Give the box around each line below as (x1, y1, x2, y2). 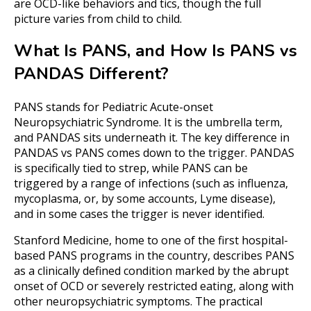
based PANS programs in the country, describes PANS (14, 248, 294, 264)
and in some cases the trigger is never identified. (14, 206, 264, 222)
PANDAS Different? (14, 62, 169, 85)
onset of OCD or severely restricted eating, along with (14, 278, 294, 294)
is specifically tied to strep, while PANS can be (14, 160, 248, 176)
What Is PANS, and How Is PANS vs (14, 40, 297, 62)
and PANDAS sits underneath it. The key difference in (14, 130, 289, 146)
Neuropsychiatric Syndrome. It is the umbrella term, (14, 115, 283, 131)
